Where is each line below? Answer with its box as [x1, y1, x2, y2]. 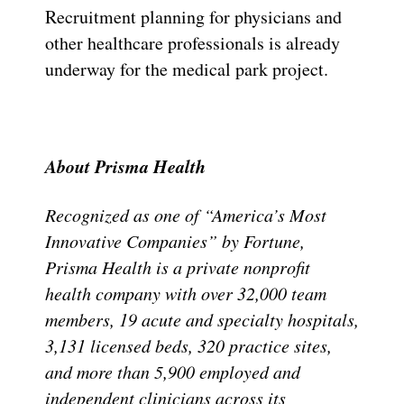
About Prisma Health [45, 152, 206, 179]
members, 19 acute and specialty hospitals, [45, 307, 359, 331]
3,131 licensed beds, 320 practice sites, [45, 333, 332, 357]
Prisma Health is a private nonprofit [45, 254, 310, 279]
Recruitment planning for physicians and [45, 4, 342, 29]
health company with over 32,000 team [45, 280, 326, 305]
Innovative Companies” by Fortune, [45, 228, 305, 252]
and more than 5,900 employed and [45, 359, 300, 383]
